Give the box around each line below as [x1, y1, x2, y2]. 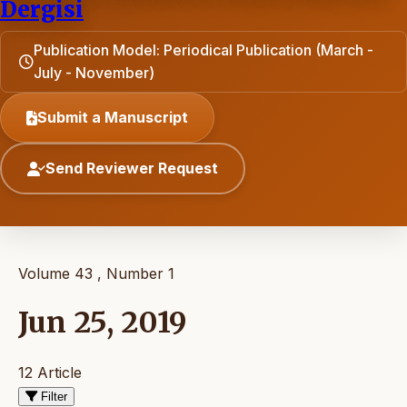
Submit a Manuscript [37, 108, 188, 126]
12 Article [18, 362, 82, 382]
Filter [41, 389, 67, 403]
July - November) [34, 64, 154, 82]
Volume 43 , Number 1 [18, 264, 174, 283]
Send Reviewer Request [45, 159, 218, 177]
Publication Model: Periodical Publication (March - [34, 41, 373, 59]
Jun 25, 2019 [18, 304, 187, 342]
